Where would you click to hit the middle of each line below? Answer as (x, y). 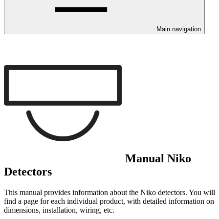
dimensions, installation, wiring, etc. (59, 210)
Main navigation (179, 29)
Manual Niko (157, 158)
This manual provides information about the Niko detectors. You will (109, 192)
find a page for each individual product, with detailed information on (109, 201)
